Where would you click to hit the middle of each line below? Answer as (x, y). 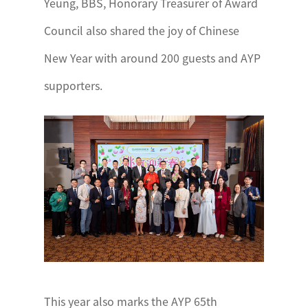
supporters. (73, 85)
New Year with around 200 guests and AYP (152, 58)
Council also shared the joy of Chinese (142, 30)
